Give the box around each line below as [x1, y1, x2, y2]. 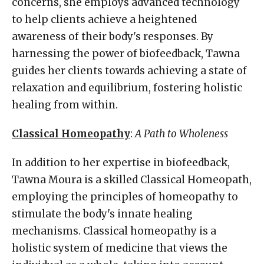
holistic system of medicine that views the [12, 241, 227, 255]
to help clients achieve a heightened [12, 12, 197, 26]
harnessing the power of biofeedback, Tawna [12, 47, 240, 60]
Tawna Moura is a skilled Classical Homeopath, [12, 173, 252, 186]
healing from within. [12, 98, 118, 111]
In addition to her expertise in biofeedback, [12, 156, 230, 169]
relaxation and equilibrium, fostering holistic [12, 81, 242, 94]
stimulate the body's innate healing [12, 207, 193, 220]
